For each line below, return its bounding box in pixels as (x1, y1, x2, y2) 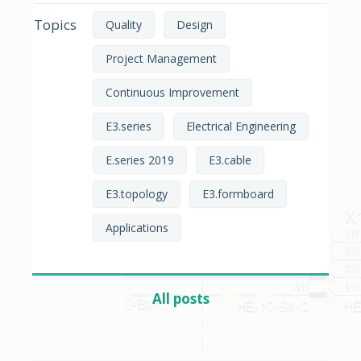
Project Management (106, 50, 217, 66)
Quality (106, 16, 142, 32)
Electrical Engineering (186, 118, 296, 134)
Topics (34, 15, 77, 34)
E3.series (106, 118, 151, 134)
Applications (106, 219, 168, 235)
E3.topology (106, 185, 168, 201)
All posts (151, 288, 210, 308)
